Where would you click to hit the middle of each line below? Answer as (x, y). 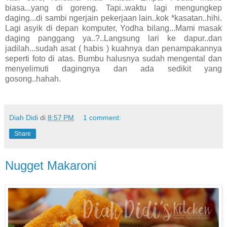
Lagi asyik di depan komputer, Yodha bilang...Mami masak (113, 28)
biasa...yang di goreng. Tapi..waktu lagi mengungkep (113, 8)
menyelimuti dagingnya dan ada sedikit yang (113, 69)
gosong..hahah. (34, 79)
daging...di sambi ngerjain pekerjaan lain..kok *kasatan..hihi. (113, 18)
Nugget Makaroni (51, 166)
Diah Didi (24, 118)
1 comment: (102, 118)
